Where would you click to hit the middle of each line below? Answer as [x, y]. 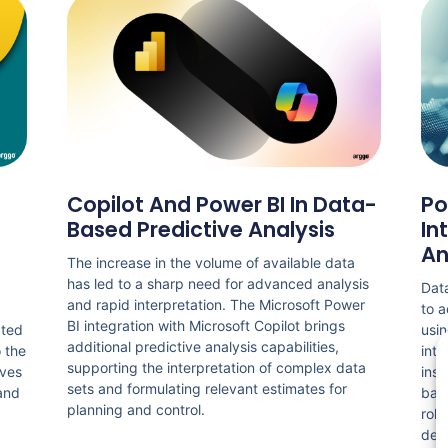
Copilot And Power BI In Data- [221, 205]
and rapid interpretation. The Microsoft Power [215, 305]
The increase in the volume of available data [210, 263]
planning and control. [135, 410]
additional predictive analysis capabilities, [202, 347]
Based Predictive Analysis [200, 230]
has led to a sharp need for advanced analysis [217, 284]
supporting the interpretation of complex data [216, 368]
